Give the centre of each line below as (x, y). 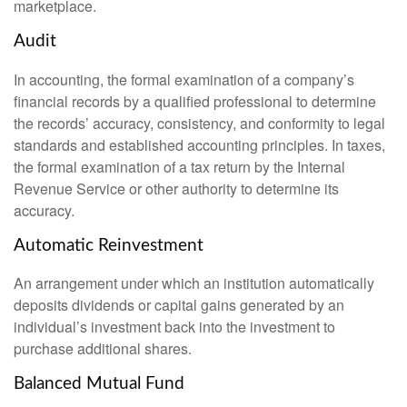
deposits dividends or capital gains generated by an (179, 305)
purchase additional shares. (103, 349)
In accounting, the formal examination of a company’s (184, 79)
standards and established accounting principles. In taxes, (199, 144)
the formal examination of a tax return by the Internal (179, 166)
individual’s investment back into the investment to (174, 327)
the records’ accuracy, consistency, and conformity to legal (199, 123)
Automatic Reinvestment (109, 245)
